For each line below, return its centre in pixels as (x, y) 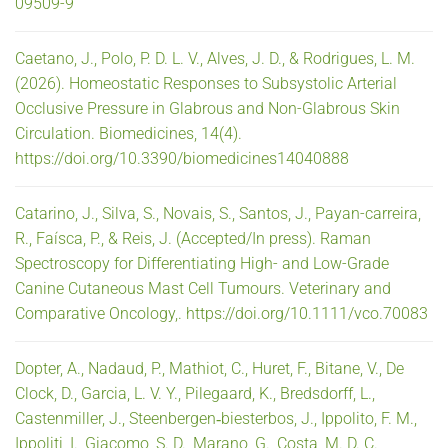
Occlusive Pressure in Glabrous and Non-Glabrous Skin (207, 108)
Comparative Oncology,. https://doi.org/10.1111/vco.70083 (221, 313)
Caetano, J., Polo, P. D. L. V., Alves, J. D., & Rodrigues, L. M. (215, 58)
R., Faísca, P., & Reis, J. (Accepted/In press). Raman (193, 238)
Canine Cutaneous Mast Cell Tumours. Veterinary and (203, 288)
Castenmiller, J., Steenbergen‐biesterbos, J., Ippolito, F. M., (216, 418)
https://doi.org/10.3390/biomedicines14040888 (182, 158)
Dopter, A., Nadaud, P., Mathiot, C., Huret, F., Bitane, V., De (209, 368)
